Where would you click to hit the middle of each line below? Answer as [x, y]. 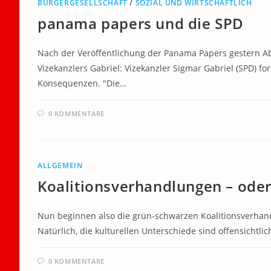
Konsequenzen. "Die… [82, 83]
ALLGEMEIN [60, 165]
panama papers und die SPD [141, 23]
